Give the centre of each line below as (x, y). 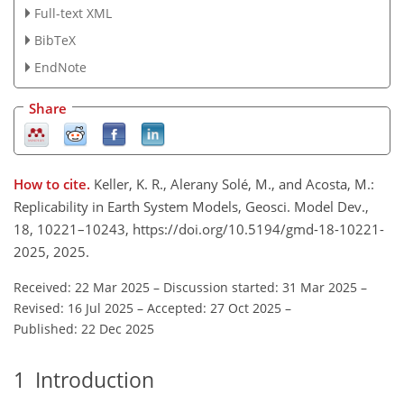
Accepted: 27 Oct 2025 (214, 308)
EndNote (60, 67)
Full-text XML (73, 14)
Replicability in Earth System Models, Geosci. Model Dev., (191, 206)
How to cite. (54, 184)
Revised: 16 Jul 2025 (73, 308)
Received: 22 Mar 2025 (82, 287)
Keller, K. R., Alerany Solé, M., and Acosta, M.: (234, 184)
